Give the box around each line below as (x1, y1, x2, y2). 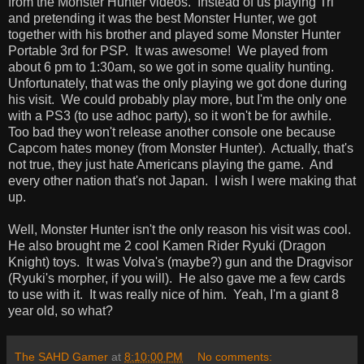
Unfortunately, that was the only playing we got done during (8, 76, 347, 90)
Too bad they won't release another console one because (8, 124, 336, 139)
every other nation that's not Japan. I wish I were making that (8, 173, 356, 188)
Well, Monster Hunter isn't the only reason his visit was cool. (8, 222, 354, 236)
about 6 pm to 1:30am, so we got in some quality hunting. (8, 59, 337, 74)
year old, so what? (8, 303, 113, 318)
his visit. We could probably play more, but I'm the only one (8, 92, 347, 106)
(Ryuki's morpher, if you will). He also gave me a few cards (8, 271, 345, 285)
